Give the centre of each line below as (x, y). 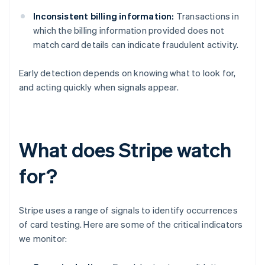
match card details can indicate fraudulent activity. (136, 45)
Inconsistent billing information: (104, 16)
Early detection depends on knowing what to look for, (127, 73)
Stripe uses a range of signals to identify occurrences (128, 210)
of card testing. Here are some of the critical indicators (131, 224)
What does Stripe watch (125, 150)
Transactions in (206, 16)
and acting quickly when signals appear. (99, 87)
